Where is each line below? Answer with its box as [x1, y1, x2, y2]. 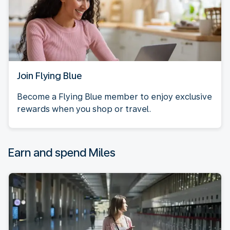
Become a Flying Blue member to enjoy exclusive [17, 91, 212, 102]
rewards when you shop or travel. [17, 104, 151, 114]
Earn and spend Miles [8, 145, 116, 159]
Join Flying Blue [17, 70, 82, 81]
